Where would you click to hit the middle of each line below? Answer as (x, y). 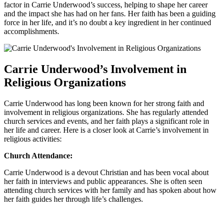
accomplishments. (32, 31)
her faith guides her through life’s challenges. (74, 199)
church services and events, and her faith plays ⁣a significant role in (107, 121)
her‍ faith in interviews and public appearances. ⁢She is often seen (103, 181)
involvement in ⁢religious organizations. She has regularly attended (106, 112)
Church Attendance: (38, 155)
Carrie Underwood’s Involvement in (95, 69)
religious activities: (33, 139)
